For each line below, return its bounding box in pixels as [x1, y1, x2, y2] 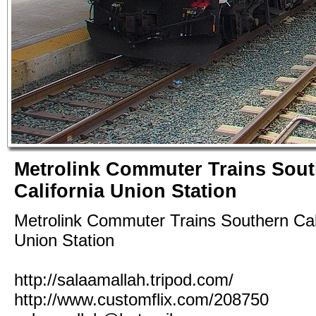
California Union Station [14, 181, 237, 202]
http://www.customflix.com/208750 [14, 289, 269, 309]
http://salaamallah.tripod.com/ [14, 269, 233, 289]
